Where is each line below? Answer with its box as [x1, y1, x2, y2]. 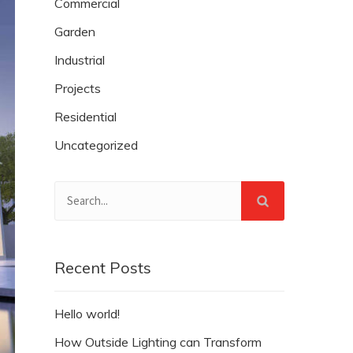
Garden [54, 23, 95, 39]
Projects [54, 80, 101, 96]
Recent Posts [54, 257, 151, 277]
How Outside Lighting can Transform [54, 333, 262, 350]
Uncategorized [54, 136, 138, 153]
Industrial [54, 51, 105, 68]
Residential [54, 108, 117, 124]
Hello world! [54, 305, 120, 321]
